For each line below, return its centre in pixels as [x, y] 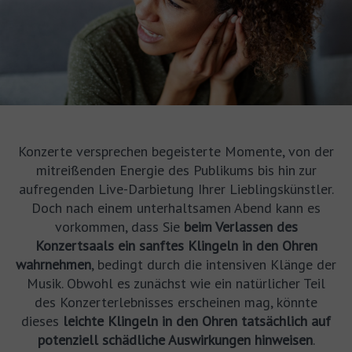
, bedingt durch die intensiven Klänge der [214, 264]
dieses [42, 321]
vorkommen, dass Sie [119, 227]
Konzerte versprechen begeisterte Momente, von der [176, 151]
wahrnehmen [53, 264]
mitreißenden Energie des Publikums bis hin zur [176, 170]
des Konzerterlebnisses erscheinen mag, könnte [176, 302]
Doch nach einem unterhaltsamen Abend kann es [176, 208]
